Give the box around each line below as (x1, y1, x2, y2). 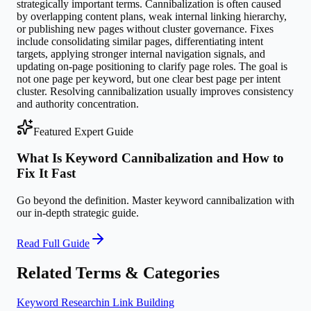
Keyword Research (17, 296, 101, 308)
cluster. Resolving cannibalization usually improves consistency (17, 85, 294, 97)
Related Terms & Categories (17, 264, 219, 283)
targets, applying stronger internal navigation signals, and (17, 47, 265, 60)
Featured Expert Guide (33, 125, 133, 137)
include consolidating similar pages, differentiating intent (17, 35, 263, 47)
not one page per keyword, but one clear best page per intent (17, 72, 280, 85)
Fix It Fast (17, 166, 76, 181)
